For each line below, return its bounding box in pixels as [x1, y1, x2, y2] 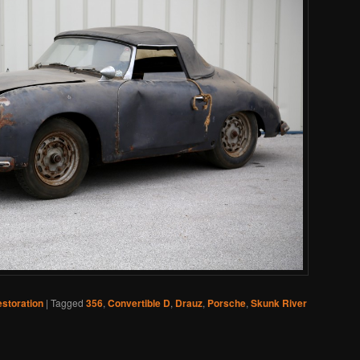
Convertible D [108, 295, 170, 310]
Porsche [207, 295, 246, 310]
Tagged [51, 295, 84, 309]
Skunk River [251, 295, 307, 310]
